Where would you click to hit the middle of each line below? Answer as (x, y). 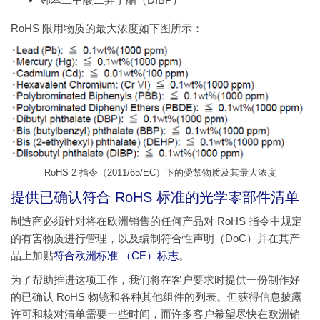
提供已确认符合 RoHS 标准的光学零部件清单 (155, 197)
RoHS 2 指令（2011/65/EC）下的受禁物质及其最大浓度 (160, 172)
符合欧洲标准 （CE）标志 (116, 255)
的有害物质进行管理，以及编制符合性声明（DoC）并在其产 (155, 238)
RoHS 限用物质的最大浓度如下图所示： (107, 29)
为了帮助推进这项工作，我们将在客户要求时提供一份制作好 (155, 279)
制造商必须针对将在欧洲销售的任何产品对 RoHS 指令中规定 (156, 221)
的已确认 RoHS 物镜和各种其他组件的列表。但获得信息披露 (156, 296)
